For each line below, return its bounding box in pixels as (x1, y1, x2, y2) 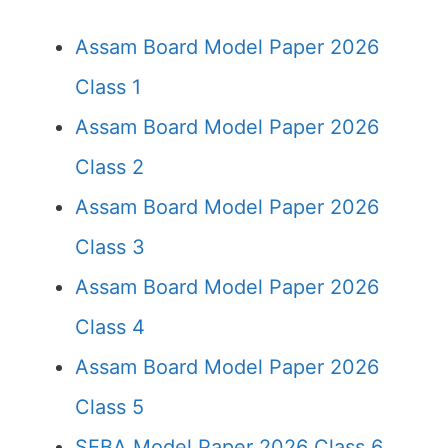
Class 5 (75, 395, 144, 419)
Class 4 (75, 315, 145, 339)
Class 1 (75, 75, 141, 99)
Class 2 (75, 155, 144, 179)
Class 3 (75, 235, 145, 259)
